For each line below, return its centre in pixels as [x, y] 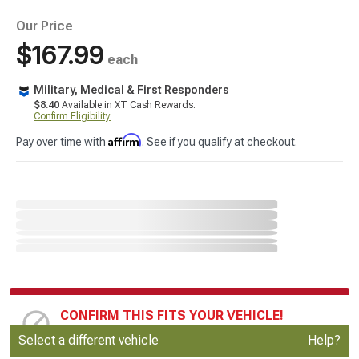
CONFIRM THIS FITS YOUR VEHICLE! [172, 315]
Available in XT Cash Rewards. [127, 105]
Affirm [125, 140]
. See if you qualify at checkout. [220, 142]
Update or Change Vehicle [133, 337]
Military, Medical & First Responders [131, 90]
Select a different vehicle [89, 340]
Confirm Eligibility [72, 116]
